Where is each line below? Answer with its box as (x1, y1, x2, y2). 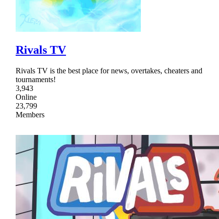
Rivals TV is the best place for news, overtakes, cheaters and (16, 66, 202, 75)
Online (16, 92, 37, 101)
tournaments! (16, 75, 56, 84)
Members (16, 110, 44, 119)
